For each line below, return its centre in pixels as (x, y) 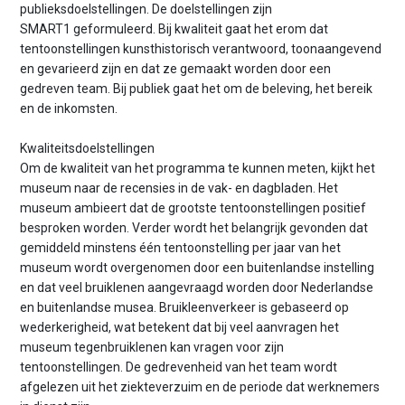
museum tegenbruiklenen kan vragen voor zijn (152, 348)
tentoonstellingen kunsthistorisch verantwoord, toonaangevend (201, 49)
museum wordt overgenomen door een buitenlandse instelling (198, 268)
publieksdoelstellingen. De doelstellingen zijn (146, 9)
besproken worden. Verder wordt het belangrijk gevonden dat (194, 228)
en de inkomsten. (69, 109)
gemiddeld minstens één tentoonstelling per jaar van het (181, 248)
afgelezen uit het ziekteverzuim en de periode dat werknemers (200, 387)
